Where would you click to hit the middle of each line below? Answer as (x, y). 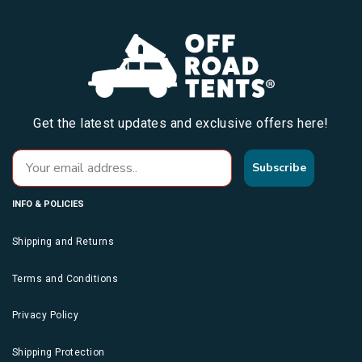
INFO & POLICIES (48, 204)
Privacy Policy (46, 316)
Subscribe (279, 168)
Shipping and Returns (63, 242)
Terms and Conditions (65, 278)
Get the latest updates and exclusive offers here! (181, 124)
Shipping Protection (59, 352)
